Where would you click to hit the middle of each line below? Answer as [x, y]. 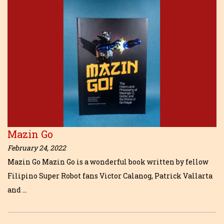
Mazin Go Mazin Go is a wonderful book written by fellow [108, 162]
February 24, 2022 [37, 148]
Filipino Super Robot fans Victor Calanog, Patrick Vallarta [110, 176]
